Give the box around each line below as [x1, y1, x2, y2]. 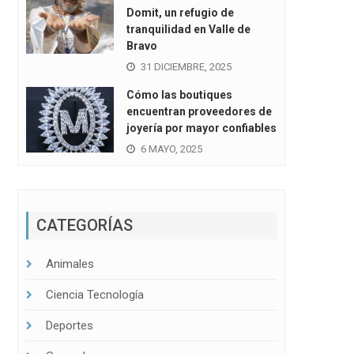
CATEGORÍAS [36, 215, 133, 235]
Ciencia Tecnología [45, 287, 144, 302]
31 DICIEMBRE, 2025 [140, 61, 232, 73]
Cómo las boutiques [126, 88, 232, 102]
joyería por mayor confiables [126, 122, 277, 135]
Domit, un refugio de [126, 6, 234, 20]
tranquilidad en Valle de [126, 23, 250, 36]
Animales [45, 256, 94, 271]
